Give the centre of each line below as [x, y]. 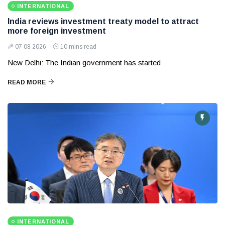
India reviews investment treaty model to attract [103, 22]
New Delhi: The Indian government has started [84, 63]
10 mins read [78, 47]
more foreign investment [57, 31]
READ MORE [27, 83]
